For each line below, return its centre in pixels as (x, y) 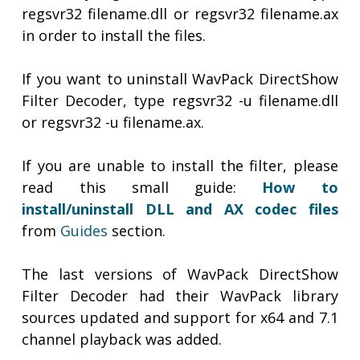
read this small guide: (142, 188)
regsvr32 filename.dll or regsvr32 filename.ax (180, 14)
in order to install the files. (114, 36)
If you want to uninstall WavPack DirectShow (180, 79)
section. (137, 231)
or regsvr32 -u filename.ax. (113, 123)
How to (300, 188)
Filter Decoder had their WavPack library (180, 296)
